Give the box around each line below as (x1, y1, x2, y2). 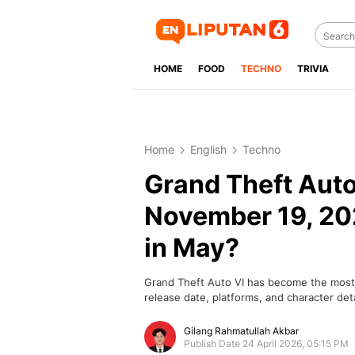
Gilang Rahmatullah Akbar (184, 325, 299, 337)
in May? (144, 232, 239, 263)
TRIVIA (297, 63, 329, 74)
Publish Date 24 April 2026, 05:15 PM (184, 338, 349, 349)
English (190, 143, 227, 156)
